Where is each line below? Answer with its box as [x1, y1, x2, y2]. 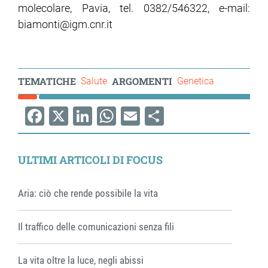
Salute [81, 75, 107, 87]
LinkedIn [73, 123, 145, 147]
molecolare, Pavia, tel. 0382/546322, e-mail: [18, 1, 250, 14]
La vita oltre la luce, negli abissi [18, 254, 144, 266]
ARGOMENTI [112, 74, 172, 87]
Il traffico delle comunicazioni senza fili [18, 220, 174, 233]
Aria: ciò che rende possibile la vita [18, 187, 158, 199]
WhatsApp [97, 123, 184, 147]
